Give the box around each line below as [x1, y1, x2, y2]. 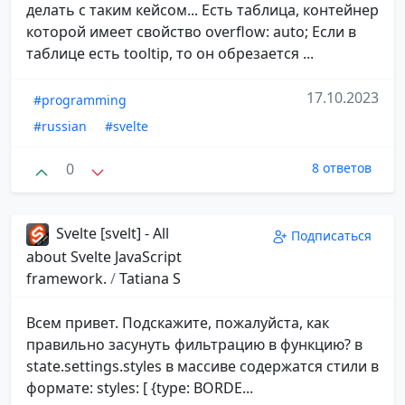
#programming [33, 91, 127, 109]
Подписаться [291, 226, 372, 244]
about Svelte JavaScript [26, 247, 182, 268]
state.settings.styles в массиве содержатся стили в [26, 356, 379, 377]
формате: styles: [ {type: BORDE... [26, 378, 253, 399]
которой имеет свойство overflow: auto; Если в [26, 22, 356, 42]
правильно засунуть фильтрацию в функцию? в [26, 334, 363, 355]
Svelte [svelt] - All [52, 222, 169, 243]
